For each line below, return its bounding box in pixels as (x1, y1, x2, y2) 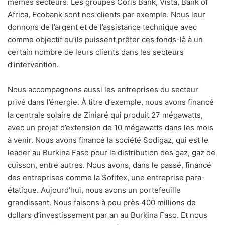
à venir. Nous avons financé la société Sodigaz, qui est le (8, 135, 208, 145)
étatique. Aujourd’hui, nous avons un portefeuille (8, 185, 181, 195)
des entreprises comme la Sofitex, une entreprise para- (8, 173, 205, 183)
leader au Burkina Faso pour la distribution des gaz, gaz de (8, 148, 215, 158)
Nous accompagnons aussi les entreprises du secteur (8, 85, 198, 95)
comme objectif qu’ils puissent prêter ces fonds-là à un (8, 35, 203, 45)
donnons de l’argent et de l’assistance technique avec (8, 22, 197, 32)
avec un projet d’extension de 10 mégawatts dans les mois (8, 123, 213, 133)
